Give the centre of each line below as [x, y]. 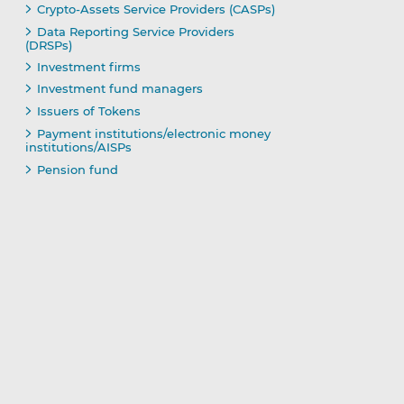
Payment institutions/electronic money [153, 134]
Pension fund [77, 169]
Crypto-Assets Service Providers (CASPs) [156, 9]
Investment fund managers [119, 89]
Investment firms [88, 67]
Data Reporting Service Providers [135, 31]
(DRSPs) [48, 45]
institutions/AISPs [78, 147]
